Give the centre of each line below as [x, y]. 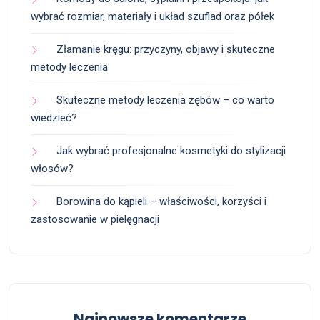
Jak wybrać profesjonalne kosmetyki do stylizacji [171, 151]
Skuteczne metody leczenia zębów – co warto [165, 100]
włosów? [52, 169]
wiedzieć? [54, 118]
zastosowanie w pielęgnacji [95, 220]
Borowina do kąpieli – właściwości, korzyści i [161, 202]
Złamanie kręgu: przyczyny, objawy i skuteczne [166, 50]
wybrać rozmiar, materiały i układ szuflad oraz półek [152, 17]
